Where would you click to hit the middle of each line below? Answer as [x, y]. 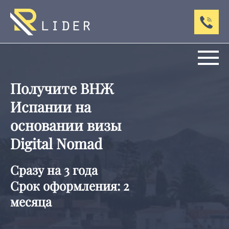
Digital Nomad [56, 143]
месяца [31, 201]
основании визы [66, 125]
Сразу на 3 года [54, 170]
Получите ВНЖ [62, 88]
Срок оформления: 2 [70, 186]
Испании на [51, 107]
